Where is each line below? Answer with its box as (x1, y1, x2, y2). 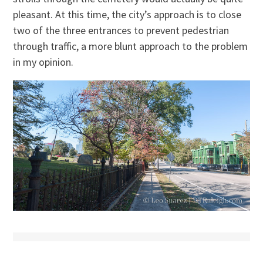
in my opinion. (13, 55, 74, 69)
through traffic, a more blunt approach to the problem (13, 39, 248, 53)
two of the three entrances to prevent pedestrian (13, 23, 230, 38)
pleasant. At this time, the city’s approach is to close (13, 8, 242, 22)
